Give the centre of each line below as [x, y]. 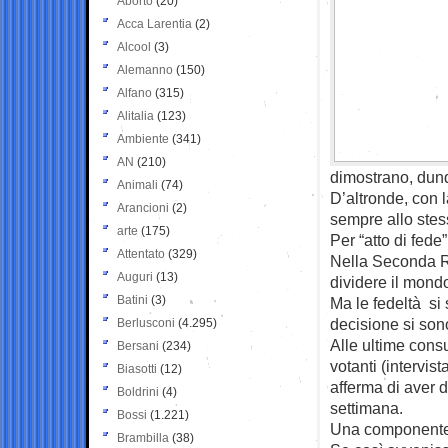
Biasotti [137, 368]
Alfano [134, 92]
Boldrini [138, 391]
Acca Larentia [154, 23]
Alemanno [145, 69]
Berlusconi [146, 322]
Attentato [141, 253]
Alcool [134, 46]
